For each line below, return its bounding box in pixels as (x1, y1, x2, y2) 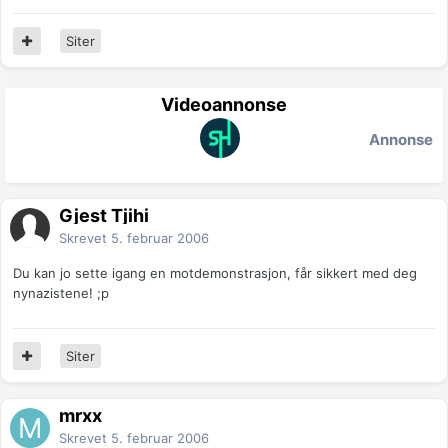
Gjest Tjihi (59, 205, 149, 227)
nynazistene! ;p (13, 285, 109, 302)
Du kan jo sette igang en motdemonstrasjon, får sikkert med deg (13, 265, 417, 282)
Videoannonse (161, 94, 287, 116)
